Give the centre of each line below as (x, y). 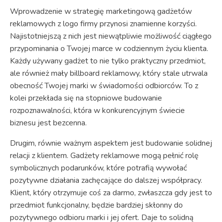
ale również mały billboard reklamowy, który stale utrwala (109, 73)
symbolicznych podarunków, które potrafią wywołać (98, 168)
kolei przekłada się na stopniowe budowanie (86, 98)
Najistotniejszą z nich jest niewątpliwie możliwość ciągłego (111, 36)
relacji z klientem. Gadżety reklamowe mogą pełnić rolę (104, 155)
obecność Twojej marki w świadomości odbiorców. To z (104, 85)
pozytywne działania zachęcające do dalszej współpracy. (106, 180)
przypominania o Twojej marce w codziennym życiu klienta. (109, 48)
